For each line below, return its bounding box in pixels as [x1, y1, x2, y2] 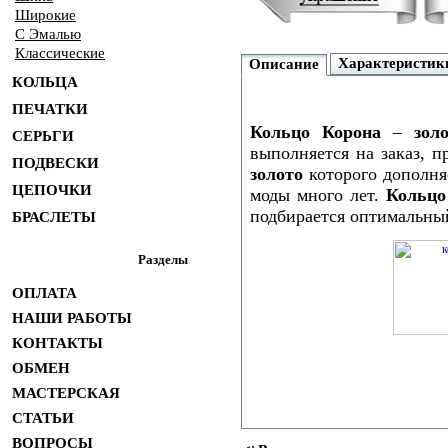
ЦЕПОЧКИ [12, 182, 92, 198]
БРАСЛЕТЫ [12, 209, 96, 225]
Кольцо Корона [249, 122, 381, 143]
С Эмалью [15, 26, 81, 42]
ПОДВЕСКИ [12, 155, 99, 171]
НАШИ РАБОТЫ [12, 310, 132, 326]
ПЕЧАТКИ [12, 101, 88, 117]
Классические [15, 45, 105, 61]
